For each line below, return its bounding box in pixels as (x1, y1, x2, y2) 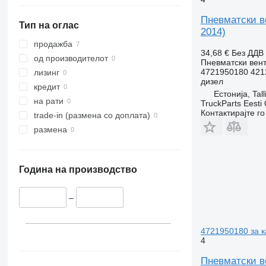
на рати (33, 96, 64, 106)
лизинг (33, 68, 59, 78)
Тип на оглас (18, 20, 79, 31)
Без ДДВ (231, 47, 264, 58)
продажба (33, 39, 72, 49)
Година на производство (18, 164, 137, 175)
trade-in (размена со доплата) (33, 110, 150, 121)
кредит (33, 82, 60, 92)
